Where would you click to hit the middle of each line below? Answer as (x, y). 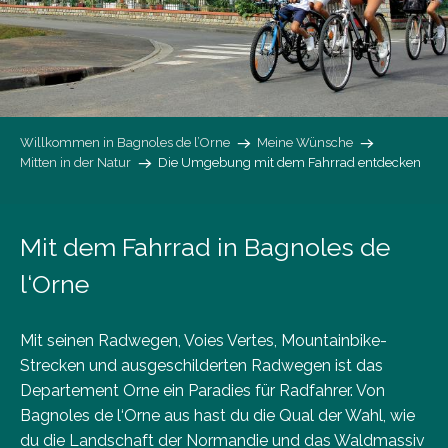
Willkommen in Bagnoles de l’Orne (125, 143)
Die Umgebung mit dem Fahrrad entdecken (289, 163)
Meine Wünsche (305, 143)
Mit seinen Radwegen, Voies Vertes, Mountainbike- (203, 341)
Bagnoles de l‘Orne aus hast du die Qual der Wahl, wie (217, 416)
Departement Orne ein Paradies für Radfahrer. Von (202, 391)
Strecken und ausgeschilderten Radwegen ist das (201, 366)
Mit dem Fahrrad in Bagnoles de (205, 247)
